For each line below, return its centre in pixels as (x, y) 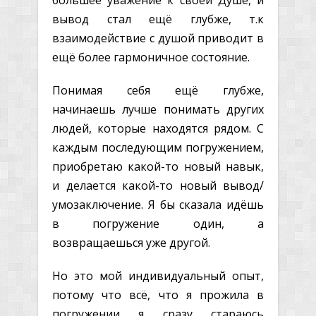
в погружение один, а (158, 223)
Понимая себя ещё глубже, (158, 90)
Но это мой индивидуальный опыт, (158, 275)
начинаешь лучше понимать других (158, 109)
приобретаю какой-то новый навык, (158, 166)
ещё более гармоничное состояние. (151, 57)
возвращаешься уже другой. (131, 242)
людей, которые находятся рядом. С (158, 128)
